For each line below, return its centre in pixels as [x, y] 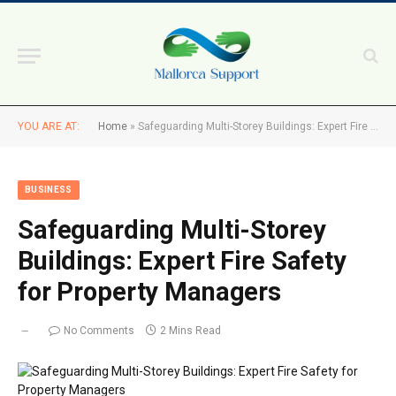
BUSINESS [49, 190]
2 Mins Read [190, 331]
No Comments [99, 331]
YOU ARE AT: [49, 126]
